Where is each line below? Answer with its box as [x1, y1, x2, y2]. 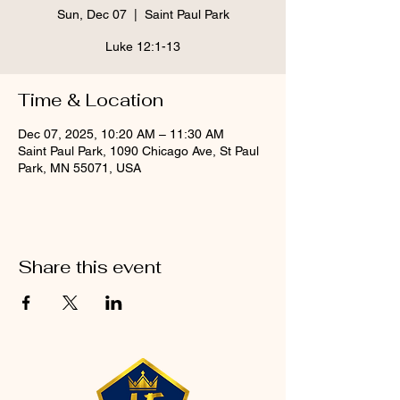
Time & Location [18, 88, 163, 112]
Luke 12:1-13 [105, 39, 180, 54]
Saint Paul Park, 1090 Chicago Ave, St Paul [18, 144, 259, 158]
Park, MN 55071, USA [18, 161, 141, 175]
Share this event [18, 255, 162, 279]
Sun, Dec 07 [56, 7, 127, 21]
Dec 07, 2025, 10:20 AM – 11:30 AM [18, 127, 224, 141]
